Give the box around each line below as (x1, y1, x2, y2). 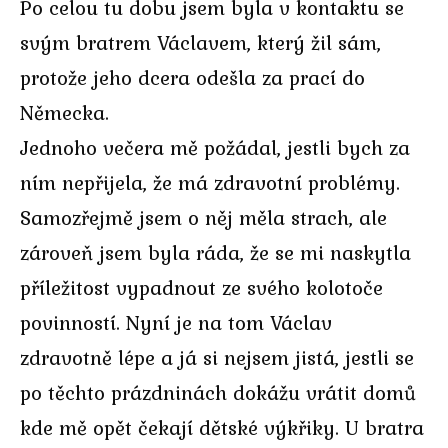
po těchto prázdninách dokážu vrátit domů (20, 376, 416, 408)
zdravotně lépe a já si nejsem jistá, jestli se (20, 341, 414, 373)
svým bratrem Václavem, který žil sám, (20, 26, 381, 58)
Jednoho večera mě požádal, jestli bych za (20, 131, 410, 163)
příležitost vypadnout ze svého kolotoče (20, 271, 383, 303)
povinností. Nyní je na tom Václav (20, 306, 332, 338)
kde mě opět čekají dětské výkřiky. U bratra (20, 411, 424, 443)
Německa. (20, 96, 109, 128)
